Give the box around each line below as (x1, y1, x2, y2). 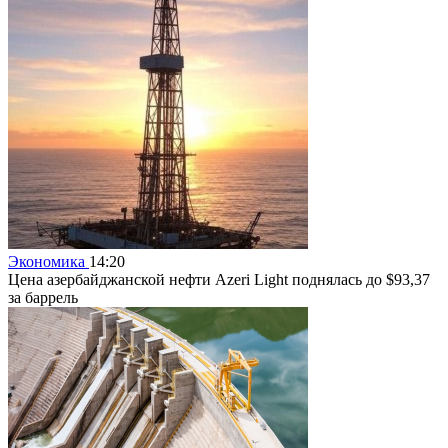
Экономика (8, 252, 89, 270)
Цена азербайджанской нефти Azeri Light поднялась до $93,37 (8, 270, 430, 288)
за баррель (8, 288, 78, 306)
